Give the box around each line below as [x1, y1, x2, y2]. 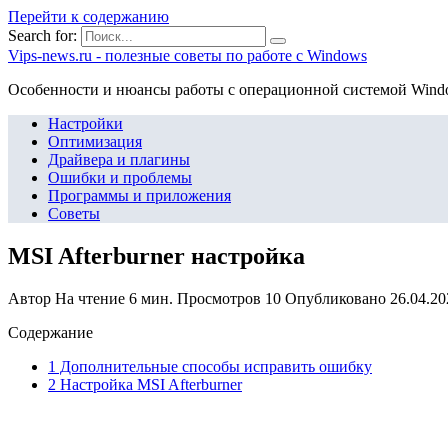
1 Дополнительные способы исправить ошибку [48, 357, 372, 375]
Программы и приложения [48, 187, 231, 204]
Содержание [8, 323, 93, 341]
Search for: [8, 27, 77, 44]
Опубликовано [285, 289, 386, 307]
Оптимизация [48, 133, 142, 150]
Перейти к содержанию [8, 8, 169, 25]
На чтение [55, 289, 125, 307]
